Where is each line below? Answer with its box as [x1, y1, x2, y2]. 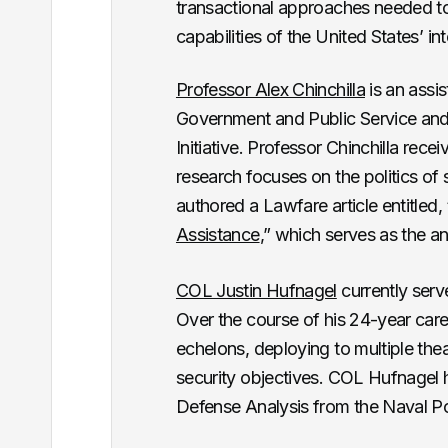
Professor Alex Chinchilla [175, 79, 365, 101]
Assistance [175, 224, 260, 246]
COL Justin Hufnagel [175, 280, 337, 302]
